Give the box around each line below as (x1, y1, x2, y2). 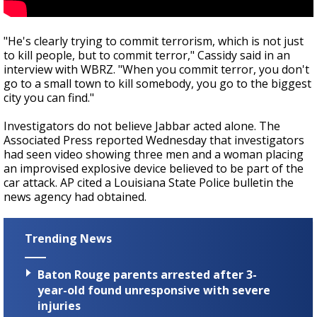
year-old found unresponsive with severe (38, 282, 270, 298)
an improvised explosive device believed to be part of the (4, 161, 304, 177)
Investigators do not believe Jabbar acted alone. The (4, 118, 280, 134)
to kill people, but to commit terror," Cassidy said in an (4, 47, 290, 64)
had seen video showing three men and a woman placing (4, 146, 304, 163)
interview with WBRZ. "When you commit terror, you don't (4, 62, 309, 78)
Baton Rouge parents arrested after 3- (38, 266, 257, 282)
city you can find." (4, 90, 94, 106)
